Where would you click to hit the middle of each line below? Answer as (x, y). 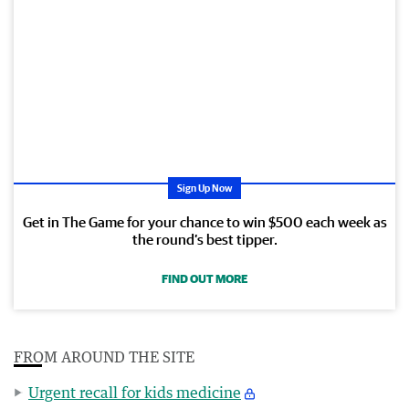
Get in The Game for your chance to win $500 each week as (204, 221)
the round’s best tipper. (204, 239)
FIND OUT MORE (204, 278)
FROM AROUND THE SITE (104, 357)
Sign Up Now (204, 187)
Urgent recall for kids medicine (135, 392)
